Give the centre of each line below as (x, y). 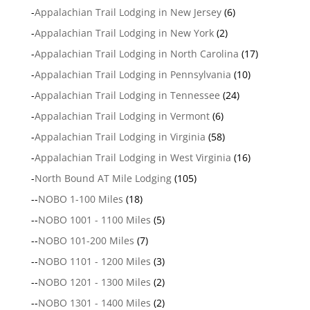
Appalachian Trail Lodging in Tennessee (127, 95)
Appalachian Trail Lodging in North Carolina (136, 54)
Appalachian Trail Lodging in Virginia (120, 137)
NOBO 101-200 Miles (86, 241)
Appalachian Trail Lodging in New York (124, 33)
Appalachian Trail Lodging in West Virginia (133, 158)
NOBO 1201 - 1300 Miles (94, 282)
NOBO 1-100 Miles (80, 199)
